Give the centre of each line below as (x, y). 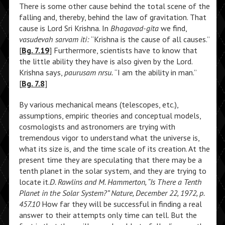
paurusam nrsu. (88, 72)
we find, (174, 28)
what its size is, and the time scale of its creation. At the (114, 149)
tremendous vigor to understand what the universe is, (109, 138)
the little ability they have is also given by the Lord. (105, 61)
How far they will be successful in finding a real (121, 204)
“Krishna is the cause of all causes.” (150, 39)
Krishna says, (41, 72)
